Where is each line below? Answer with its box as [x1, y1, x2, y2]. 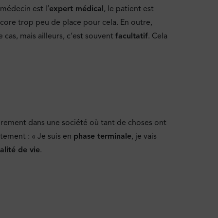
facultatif [115, 31, 148, 41]
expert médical [49, 3, 104, 14]
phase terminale [73, 131, 131, 142]
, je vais [131, 131, 157, 142]
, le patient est [104, 3, 154, 14]
